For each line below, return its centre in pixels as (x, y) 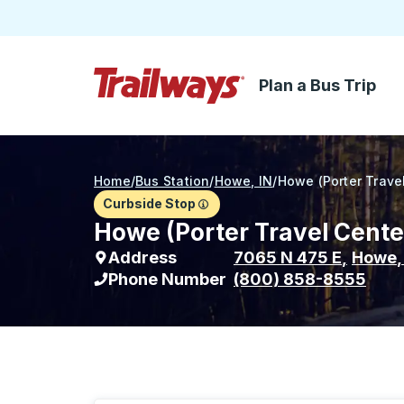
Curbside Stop (149, 203)
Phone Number (167, 279)
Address (142, 257)
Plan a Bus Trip (317, 85)
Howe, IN (243, 181)
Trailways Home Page (169, 113)
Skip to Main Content (166, 94)
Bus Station (173, 181)
